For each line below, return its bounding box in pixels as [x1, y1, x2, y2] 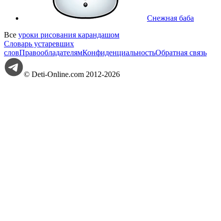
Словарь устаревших [4, 39, 74, 48]
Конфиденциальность [82, 48, 155, 57]
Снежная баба [147, 13, 194, 22]
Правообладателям [19, 48, 82, 57]
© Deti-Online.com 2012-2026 [24, 70, 120, 78]
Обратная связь [155, 48, 207, 57]
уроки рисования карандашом [18, 30, 119, 39]
